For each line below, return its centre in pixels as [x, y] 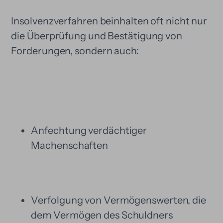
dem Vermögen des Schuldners [102, 215]
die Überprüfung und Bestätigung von [97, 36]
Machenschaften [70, 145]
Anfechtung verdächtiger [89, 130]
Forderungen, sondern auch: [75, 51]
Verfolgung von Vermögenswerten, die [118, 200]
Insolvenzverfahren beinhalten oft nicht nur [109, 21]
